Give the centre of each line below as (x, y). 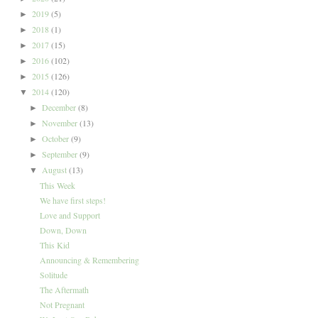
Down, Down (64, 230)
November (60, 122)
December (60, 107)
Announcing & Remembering (90, 259)
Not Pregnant (62, 304)
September (60, 154)
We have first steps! (73, 200)
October (56, 138)
